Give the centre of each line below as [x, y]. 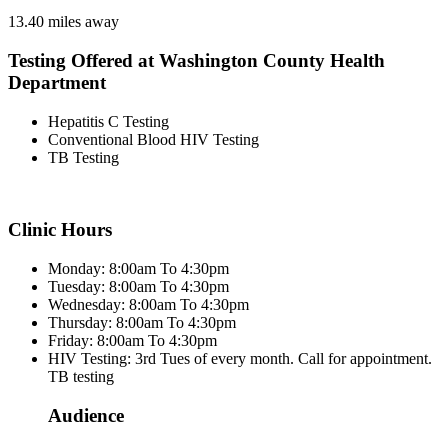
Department [57, 83]
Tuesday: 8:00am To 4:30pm [138, 287]
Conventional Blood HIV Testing [153, 139]
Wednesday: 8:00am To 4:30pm [148, 305]
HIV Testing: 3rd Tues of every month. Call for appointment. [240, 359]
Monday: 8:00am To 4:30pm [138, 269]
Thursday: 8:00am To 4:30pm [142, 323]
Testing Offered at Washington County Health [196, 61]
